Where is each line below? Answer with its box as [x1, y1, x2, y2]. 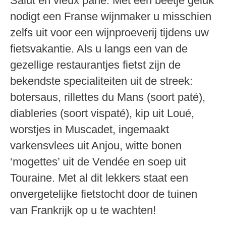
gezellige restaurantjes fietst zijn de [10, 58, 181, 71]
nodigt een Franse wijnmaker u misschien [10, 10, 211, 23]
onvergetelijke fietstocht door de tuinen [10, 187, 197, 200]
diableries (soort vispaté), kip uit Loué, [10, 106, 194, 120]
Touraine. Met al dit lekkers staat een [10, 171, 188, 184]
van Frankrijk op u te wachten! [10, 203, 156, 216]
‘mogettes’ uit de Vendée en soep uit [10, 155, 186, 168]
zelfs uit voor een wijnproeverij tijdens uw [10, 26, 209, 39]
